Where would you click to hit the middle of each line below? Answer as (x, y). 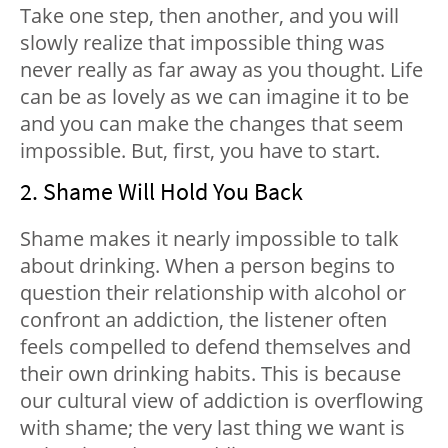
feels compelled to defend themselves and (215, 347)
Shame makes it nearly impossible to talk (209, 239)
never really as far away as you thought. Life (221, 70)
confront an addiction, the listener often (203, 320)
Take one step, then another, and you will (209, 16)
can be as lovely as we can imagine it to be (214, 97)
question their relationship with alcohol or (213, 293)
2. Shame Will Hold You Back (161, 192)
